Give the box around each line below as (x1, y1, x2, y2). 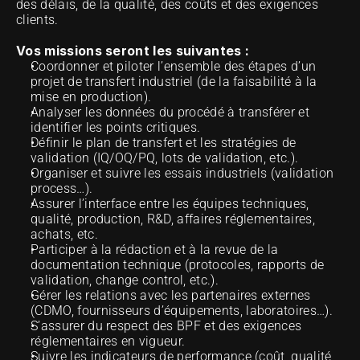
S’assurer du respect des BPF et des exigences (31, 318, 302, 333)
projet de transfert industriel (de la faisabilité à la (31, 74, 317, 89)
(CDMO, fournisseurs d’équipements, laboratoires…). (31, 303, 333, 318)
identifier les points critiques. (31, 120, 201, 135)
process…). (31, 181, 93, 196)
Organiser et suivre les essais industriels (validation (31, 166, 334, 181)
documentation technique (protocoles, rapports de (31, 257, 325, 272)
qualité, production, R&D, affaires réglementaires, (31, 211, 316, 227)
